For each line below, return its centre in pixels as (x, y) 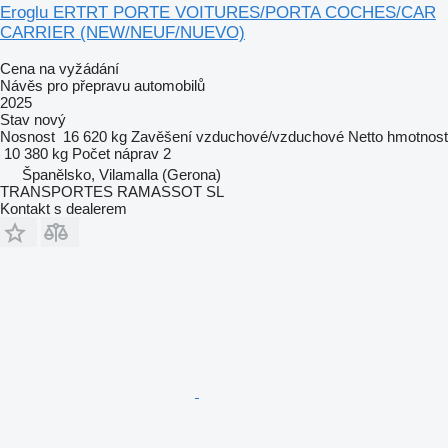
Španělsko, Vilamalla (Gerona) (121, 174)
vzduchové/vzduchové (270, 136)
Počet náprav (115, 153)
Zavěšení (161, 136)
